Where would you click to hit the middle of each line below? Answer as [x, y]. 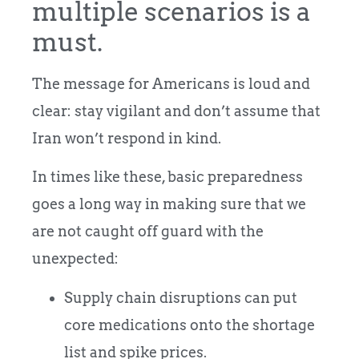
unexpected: [75, 259]
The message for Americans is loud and [171, 83]
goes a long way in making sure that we [169, 204]
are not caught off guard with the [148, 232]
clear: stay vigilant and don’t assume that [176, 111]
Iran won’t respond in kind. [127, 138]
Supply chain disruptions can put [181, 297]
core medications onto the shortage [190, 325]
